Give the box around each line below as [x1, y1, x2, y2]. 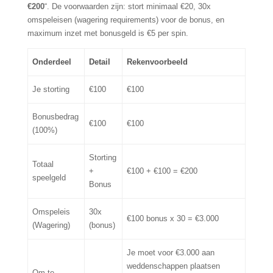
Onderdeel [32, 57, 72, 67]
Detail [89, 57, 111, 67]
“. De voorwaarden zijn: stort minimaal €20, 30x [44, 2, 211, 12]
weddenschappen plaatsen [127, 261, 221, 271]
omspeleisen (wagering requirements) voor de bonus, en [27, 15, 224, 25]
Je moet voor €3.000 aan [127, 248, 215, 258]
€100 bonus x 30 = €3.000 [127, 214, 219, 224]
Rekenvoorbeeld [127, 57, 188, 67]
